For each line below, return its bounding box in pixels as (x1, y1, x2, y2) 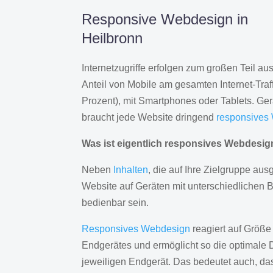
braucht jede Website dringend (82, 112, 217, 123)
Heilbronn (82, 30, 143, 47)
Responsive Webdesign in (82, 11, 249, 28)
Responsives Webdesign (82, 224, 191, 235)
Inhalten (113, 165, 149, 175)
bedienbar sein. (82, 197, 149, 208)
